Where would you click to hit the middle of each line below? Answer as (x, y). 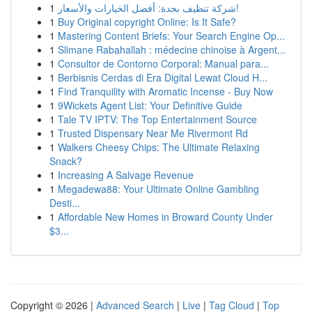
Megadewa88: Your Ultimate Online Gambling (158, 189)
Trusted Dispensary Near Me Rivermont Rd (153, 133)
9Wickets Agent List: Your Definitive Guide (150, 105)
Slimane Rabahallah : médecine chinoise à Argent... (172, 49)
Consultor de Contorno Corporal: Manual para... (163, 63)
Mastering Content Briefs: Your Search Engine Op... (171, 36)
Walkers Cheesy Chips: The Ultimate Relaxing (159, 147)
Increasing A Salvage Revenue (126, 175)
